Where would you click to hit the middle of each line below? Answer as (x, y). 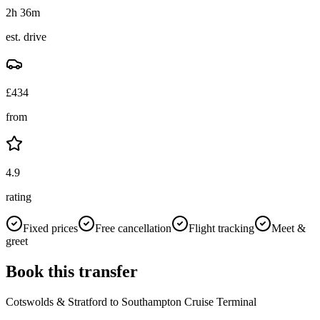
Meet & (289, 228)
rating (19, 196)
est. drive (26, 36)
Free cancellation (133, 228)
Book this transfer (72, 271)
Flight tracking (221, 228)
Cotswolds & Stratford (56, 301)
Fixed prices (50, 228)
